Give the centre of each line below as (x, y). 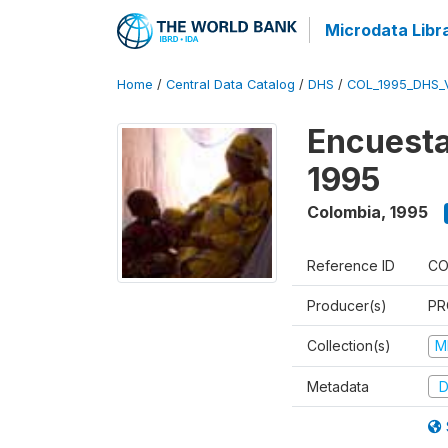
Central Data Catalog (230, 84)
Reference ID (351, 265)
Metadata (338, 386)
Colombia (344, 212)
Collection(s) (349, 345)
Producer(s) (347, 305)
